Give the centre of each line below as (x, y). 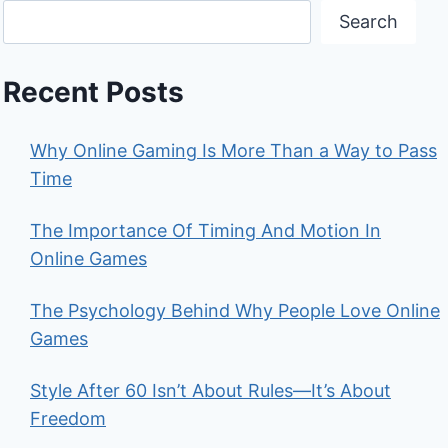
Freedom (68, 419)
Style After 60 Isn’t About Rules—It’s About (210, 391)
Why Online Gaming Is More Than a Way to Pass (233, 151)
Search (368, 21)
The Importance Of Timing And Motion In (205, 231)
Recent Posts (93, 92)
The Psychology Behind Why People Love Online (235, 311)
